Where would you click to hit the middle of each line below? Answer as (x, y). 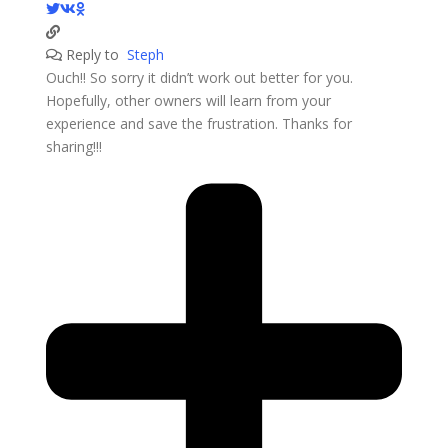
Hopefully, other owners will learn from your (188, 100)
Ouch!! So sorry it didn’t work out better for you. (199, 77)
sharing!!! (73, 146)
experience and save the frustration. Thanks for (198, 123)
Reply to (94, 54)
